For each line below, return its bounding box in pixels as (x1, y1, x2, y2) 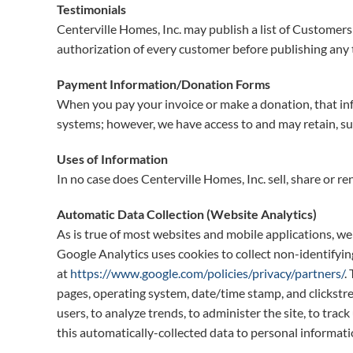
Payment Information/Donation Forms (57, 76, 270, 91)
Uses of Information (57, 151, 168, 166)
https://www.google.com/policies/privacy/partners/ (70, 266, 344, 281)
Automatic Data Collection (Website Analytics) (57, 206, 317, 221)
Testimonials (57, 2, 126, 17)
